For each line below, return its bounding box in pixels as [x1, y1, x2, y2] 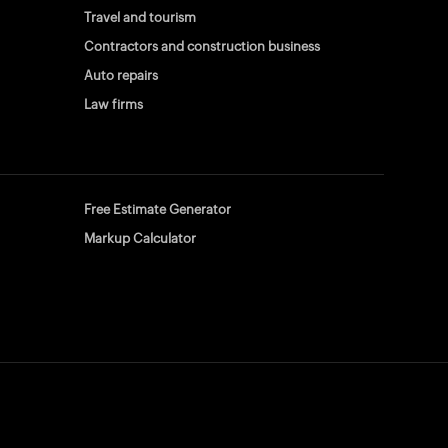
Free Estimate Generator [84, 202, 231, 217]
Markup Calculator [84, 231, 196, 246]
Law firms [84, 97, 143, 112]
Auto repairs [84, 68, 158, 83]
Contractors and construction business [84, 39, 320, 54]
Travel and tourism [84, 10, 196, 25]
